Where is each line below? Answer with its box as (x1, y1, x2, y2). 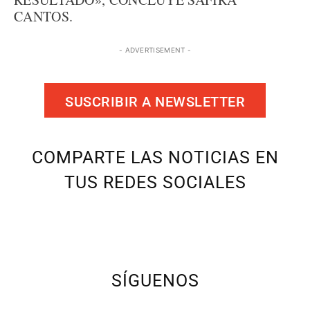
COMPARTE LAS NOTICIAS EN (31, 147, 279, 167)
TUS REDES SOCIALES (64, 172, 246, 192)
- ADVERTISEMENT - (118, 46, 192, 54)
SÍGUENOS (111, 271, 199, 291)
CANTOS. (14, 7, 73, 26)
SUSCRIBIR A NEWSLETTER (65, 93, 245, 110)
